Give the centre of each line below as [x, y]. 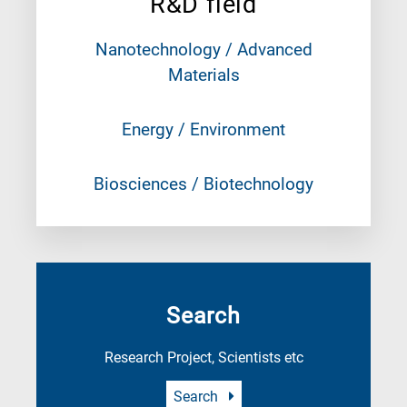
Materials [203, 74]
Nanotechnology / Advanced [203, 49]
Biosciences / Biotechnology [203, 184]
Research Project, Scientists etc [203, 357]
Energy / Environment [203, 129]
